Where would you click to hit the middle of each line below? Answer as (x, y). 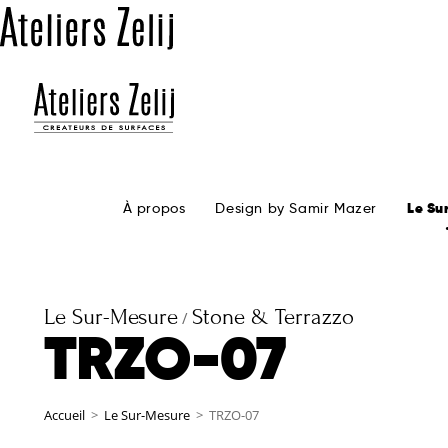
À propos (154, 208)
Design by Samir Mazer (296, 208)
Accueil (64, 415)
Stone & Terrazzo (273, 316)
